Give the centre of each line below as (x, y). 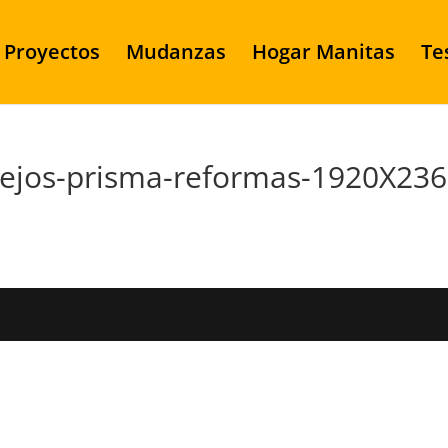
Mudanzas (175, 51)
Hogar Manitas (323, 51)
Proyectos (51, 51)
